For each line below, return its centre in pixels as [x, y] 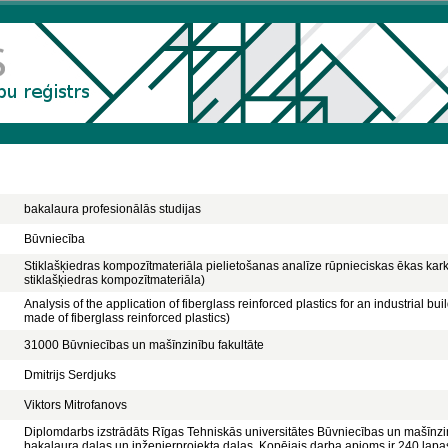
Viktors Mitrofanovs [75, 405]
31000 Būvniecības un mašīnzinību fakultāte [144, 345]
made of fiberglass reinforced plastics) [127, 318]
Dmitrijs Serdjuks [70, 375]
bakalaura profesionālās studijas [112, 209]
